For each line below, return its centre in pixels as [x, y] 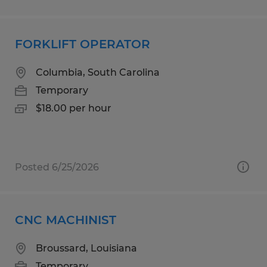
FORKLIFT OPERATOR [83, 44]
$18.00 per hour [74, 108]
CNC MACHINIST [66, 220]
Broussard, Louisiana [86, 248]
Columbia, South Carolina [98, 72]
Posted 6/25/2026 [57, 167]
